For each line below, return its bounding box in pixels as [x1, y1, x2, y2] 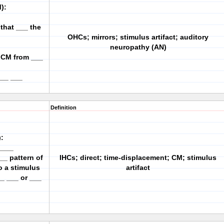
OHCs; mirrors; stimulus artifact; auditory [67, 33, 208, 41]
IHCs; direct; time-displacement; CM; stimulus [59, 153, 216, 161]
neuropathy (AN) [109, 43, 166, 51]
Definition [50, 104, 76, 110]
